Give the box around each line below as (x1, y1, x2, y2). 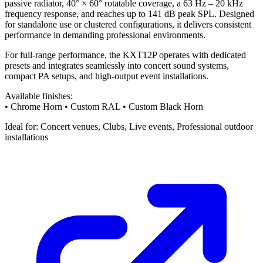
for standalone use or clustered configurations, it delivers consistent (5, 19, 251, 29)
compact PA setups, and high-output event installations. (5, 70, 208, 81)
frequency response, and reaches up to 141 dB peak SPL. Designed (5, 8, 254, 19)
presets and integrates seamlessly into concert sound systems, (5, 60, 229, 70)
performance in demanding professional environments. (5, 29, 205, 40)
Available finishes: (5, 90, 73, 101)
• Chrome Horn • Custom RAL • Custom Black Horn (5, 101, 203, 112)
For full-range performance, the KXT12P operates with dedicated (5, 49, 246, 60)
